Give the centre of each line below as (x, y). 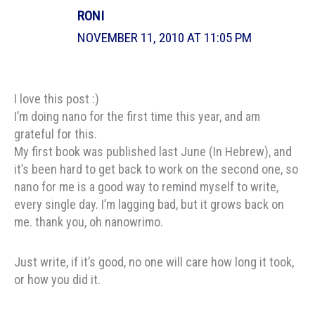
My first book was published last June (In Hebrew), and (153, 152)
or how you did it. (57, 279)
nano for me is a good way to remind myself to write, (146, 187)
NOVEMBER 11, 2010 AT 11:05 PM (165, 38)
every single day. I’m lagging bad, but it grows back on (149, 205)
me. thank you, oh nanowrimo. (89, 222)
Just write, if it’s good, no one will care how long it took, (154, 262)
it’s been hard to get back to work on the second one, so (156, 169)
